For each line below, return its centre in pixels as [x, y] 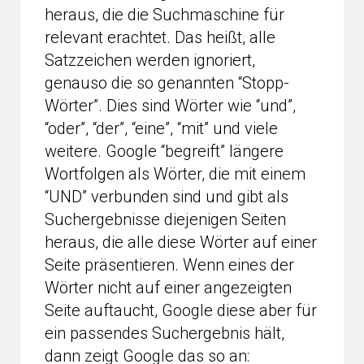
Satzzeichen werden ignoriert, [150, 60]
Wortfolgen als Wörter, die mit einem [175, 174]
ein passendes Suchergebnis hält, [165, 333]
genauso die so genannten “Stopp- [167, 83]
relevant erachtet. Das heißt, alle [160, 37]
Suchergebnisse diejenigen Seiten [165, 219]
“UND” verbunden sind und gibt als [167, 197]
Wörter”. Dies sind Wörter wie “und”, [170, 106]
